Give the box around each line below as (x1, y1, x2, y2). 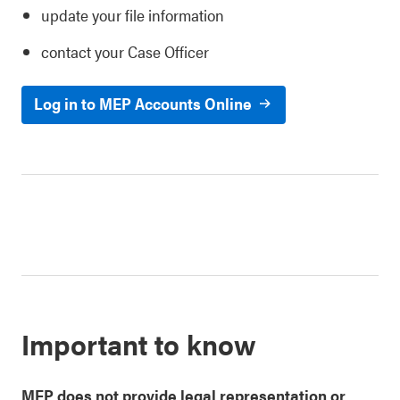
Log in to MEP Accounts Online (34, 92, 252, 114)
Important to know (21, 323, 256, 363)
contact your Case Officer (41, 40, 209, 62)
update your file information (41, 4, 224, 26)
